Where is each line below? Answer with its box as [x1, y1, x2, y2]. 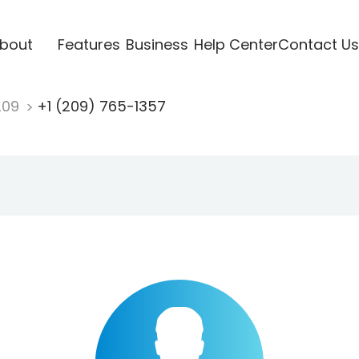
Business [125, 34, 188, 54]
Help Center [193, 34, 278, 54]
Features [57, 34, 120, 54]
